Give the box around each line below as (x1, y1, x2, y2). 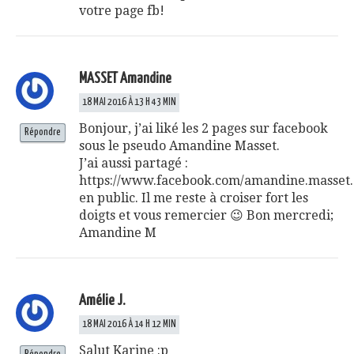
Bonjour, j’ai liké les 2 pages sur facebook (79, 120, 328, 136)
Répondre (24, 126, 61, 137)
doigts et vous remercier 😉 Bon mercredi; (79, 207, 333, 223)
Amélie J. (79, 292, 125, 308)
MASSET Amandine (79, 70, 171, 86)
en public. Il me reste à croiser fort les (79, 190, 308, 205)
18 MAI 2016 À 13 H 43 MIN (82, 96, 176, 107)
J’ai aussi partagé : (79, 155, 188, 171)
